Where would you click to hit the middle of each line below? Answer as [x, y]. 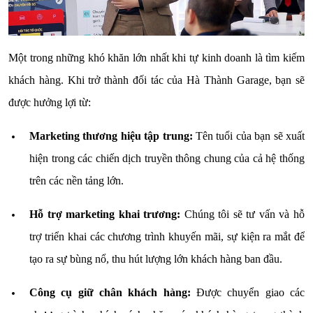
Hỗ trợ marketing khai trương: [105, 214]
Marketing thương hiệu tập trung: [111, 136]
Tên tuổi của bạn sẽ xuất [249, 136]
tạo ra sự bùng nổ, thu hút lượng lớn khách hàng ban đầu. [156, 259]
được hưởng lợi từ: [50, 102]
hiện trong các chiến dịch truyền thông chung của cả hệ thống [167, 158]
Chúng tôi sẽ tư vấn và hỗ [243, 214]
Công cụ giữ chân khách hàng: [110, 292]
